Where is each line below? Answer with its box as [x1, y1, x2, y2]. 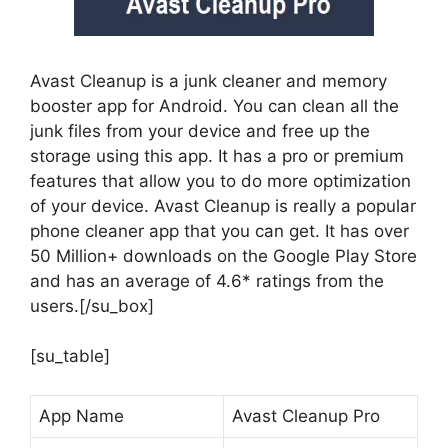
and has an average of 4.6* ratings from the [30, 270, 384, 291]
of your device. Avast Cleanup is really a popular [30, 195, 416, 216]
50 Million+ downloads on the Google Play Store [30, 245, 417, 266]
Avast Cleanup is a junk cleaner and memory [30, 70, 387, 91]
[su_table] [30, 346, 110, 367]
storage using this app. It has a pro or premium [30, 145, 404, 166]
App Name [39, 405, 124, 426]
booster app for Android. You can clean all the [30, 95, 399, 116]
